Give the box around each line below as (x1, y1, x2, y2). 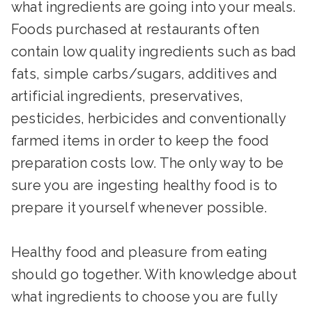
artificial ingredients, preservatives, (11, 88, 244, 105)
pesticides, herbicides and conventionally (11, 110, 286, 127)
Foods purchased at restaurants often (11, 21, 260, 38)
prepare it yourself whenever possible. (11, 199, 267, 217)
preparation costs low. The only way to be (11, 155, 284, 172)
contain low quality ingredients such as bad (11, 43, 297, 61)
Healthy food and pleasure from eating (11, 244, 268, 261)
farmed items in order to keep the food (11, 132, 270, 150)
